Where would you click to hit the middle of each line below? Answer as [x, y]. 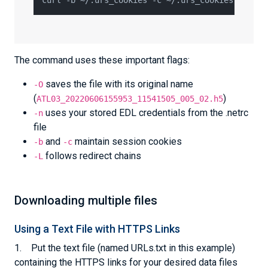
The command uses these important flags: [102, 60]
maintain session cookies [127, 141]
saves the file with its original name [118, 84]
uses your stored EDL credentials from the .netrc [146, 113]
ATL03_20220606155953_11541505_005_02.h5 [130, 99]
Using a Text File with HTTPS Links [97, 229]
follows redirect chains [92, 156]
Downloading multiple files [86, 200]
